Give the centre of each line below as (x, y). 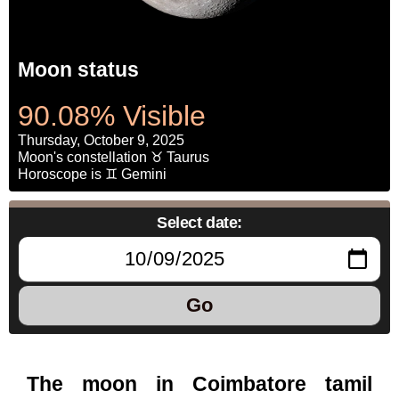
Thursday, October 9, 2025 (101, 140)
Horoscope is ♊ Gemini (92, 174)
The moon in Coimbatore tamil (199, 384)
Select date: (199, 222)
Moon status (78, 70)
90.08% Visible (112, 115)
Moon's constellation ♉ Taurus (114, 157)
